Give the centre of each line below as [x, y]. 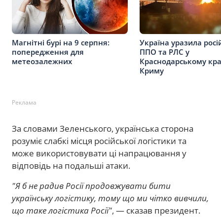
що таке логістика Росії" [62, 210]
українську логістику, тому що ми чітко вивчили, [110, 198]
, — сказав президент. [156, 210]
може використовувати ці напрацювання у [99, 153]
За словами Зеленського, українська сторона [103, 128]
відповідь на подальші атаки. [71, 165]
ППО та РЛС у [165, 52]
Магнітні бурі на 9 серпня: [61, 43]
